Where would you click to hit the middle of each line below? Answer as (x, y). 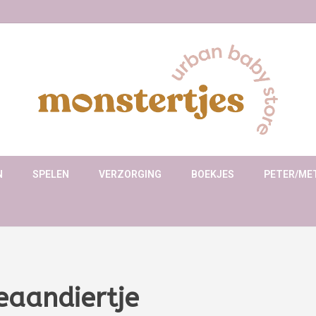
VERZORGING (130, 175)
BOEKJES (213, 175)
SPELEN (51, 175)
